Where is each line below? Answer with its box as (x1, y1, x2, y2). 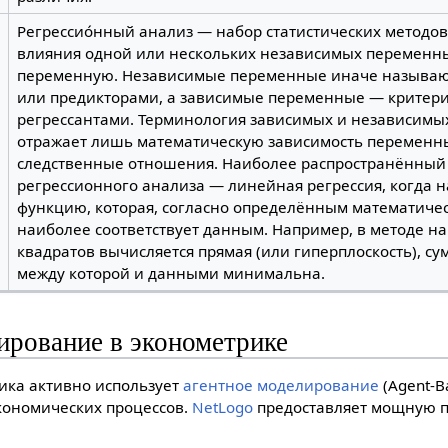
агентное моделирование (183, 375, 380, 396)
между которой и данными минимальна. (16, 262, 325, 283)
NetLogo (192, 397, 254, 418)
